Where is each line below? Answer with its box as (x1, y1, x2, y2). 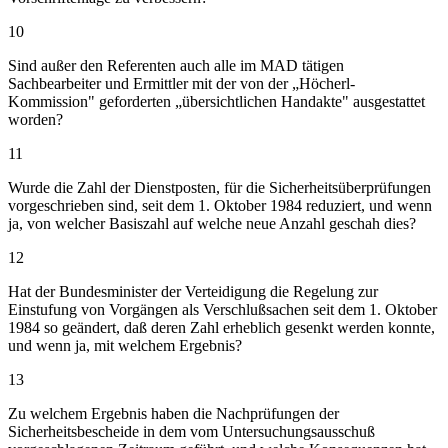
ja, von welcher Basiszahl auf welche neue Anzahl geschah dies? (8, 214, 416, 232)
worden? (8, 110, 63, 128)
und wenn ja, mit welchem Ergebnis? (8, 336, 242, 354)
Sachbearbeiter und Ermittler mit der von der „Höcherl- (8, 74, 355, 92)
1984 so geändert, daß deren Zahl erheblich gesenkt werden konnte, (8, 318, 435, 336)
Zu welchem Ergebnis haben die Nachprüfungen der (8, 404, 339, 422)
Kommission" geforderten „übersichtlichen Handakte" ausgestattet (8, 92, 425, 110)
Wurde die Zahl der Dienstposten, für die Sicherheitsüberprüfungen (8, 178, 431, 196)
